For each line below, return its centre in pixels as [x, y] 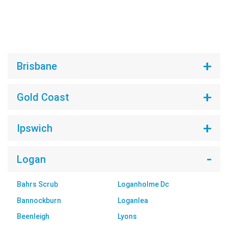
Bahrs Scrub [37, 184]
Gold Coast [43, 97]
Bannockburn [39, 200]
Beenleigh [33, 217]
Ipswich [34, 128]
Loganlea [133, 200]
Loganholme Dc [143, 184]
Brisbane [37, 66]
